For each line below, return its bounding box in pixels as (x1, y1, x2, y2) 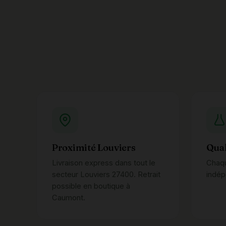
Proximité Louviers (52, 142, 136, 153)
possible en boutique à (52, 182, 130, 191)
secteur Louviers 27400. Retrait (52, 170, 160, 179)
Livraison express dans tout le (52, 158, 155, 167)
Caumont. (52, 193, 85, 202)
